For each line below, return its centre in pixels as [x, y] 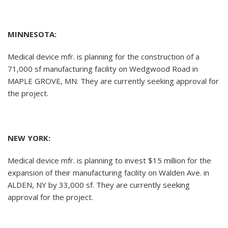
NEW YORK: [29, 138]
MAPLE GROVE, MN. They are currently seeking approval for [113, 81]
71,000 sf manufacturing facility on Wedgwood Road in [103, 69]
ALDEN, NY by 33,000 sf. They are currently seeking [99, 185]
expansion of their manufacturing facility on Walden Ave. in [108, 173]
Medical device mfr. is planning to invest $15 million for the [109, 161]
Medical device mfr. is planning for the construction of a [104, 57]
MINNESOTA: [32, 34]
